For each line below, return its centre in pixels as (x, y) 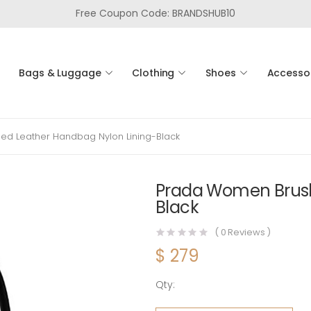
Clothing (153, 73)
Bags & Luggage (60, 73)
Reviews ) (249, 233)
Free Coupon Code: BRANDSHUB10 (155, 13)
